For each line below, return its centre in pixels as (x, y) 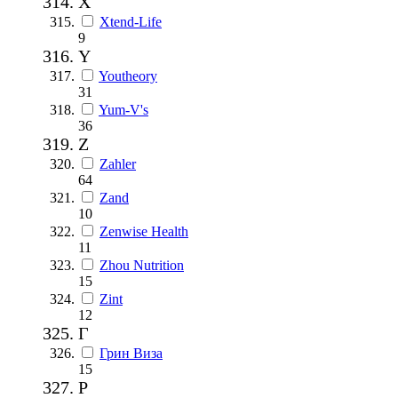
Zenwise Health (144, 231)
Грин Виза (131, 353)
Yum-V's (123, 109)
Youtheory (128, 76)
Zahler (118, 163)
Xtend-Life (131, 21)
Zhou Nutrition (142, 265)
